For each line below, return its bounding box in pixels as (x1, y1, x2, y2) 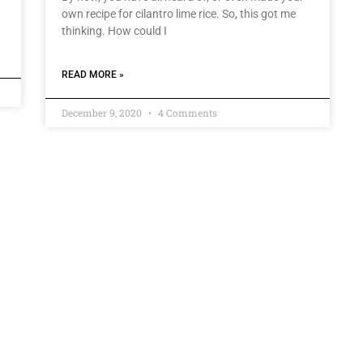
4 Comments (155, 106, 217, 120)
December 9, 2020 (61, 106, 144, 120)
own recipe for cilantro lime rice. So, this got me (61, 7, 296, 21)
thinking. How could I (61, 24, 167, 38)
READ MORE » (61, 69, 124, 81)
